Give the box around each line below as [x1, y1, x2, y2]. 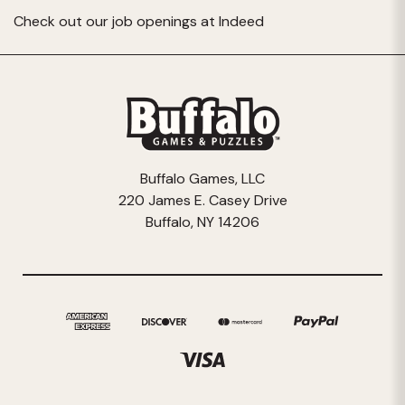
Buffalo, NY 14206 [146, 212, 259, 231]
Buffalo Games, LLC [140, 168, 265, 188]
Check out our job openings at [14, 11, 219, 31]
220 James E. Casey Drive [118, 190, 287, 210]
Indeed [219, 11, 264, 31]
